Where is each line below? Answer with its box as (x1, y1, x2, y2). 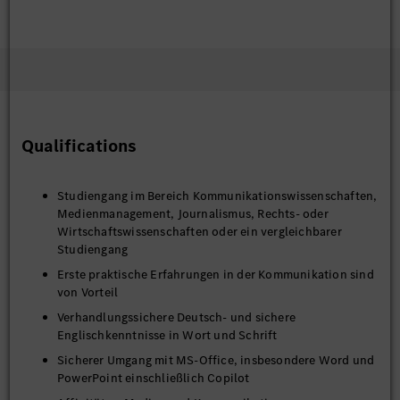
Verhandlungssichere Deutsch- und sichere (57, 309, 296, 326)
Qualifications (21, 134, 137, 158)
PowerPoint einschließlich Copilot (57, 370, 250, 387)
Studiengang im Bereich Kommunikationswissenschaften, (57, 187, 378, 204)
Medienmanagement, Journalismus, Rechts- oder (57, 205, 329, 222)
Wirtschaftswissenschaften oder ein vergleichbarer (57, 223, 342, 240)
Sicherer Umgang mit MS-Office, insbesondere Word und (57, 352, 375, 369)
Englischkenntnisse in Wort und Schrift (57, 327, 278, 344)
